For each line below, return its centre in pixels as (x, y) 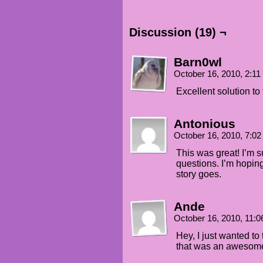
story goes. (199, 174)
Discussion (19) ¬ (178, 33)
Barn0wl (198, 62)
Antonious (205, 124)
